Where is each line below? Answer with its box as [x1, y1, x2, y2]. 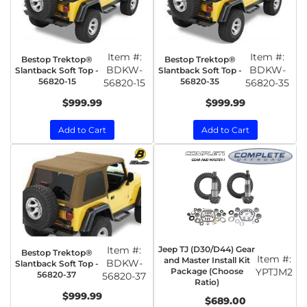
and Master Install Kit [163, 255, 250, 265]
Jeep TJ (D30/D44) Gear [158, 244, 255, 254]
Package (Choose [170, 266, 243, 276]
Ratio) [194, 277, 219, 287]
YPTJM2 [256, 266, 293, 278]
